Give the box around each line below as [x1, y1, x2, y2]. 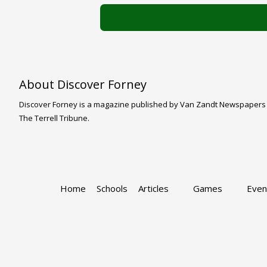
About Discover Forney [19, 76, 147, 92]
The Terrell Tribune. [19, 113, 89, 123]
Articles [138, 182, 172, 194]
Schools [97, 182, 128, 194]
